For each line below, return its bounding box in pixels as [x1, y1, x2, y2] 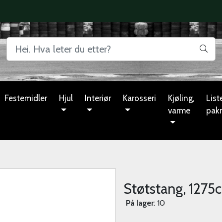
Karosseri [123, 93, 156, 103]
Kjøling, [168, 93, 194, 103]
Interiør [85, 93, 111, 103]
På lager [126, 198, 154, 208]
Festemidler [4, 93, 47, 103]
